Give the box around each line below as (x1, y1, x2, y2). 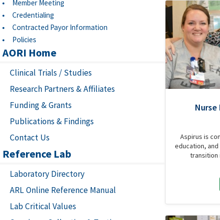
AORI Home (2, 46, 56, 59)
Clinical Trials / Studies (10, 67, 92, 78)
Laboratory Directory (10, 168, 84, 179)
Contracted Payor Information (12, 23, 108, 32)
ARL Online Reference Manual (10, 185, 116, 195)
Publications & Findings (10, 116, 94, 127)
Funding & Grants (10, 100, 72, 110)
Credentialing (12, 10, 54, 20)
